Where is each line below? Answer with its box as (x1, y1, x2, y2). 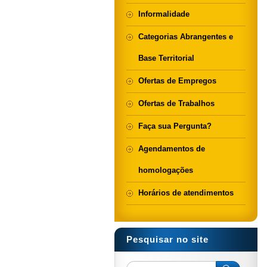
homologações (138, 166, 193, 175)
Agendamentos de (138, 144, 205, 153)
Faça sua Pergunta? (138, 122, 212, 131)
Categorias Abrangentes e (138, 32, 233, 41)
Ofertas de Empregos (138, 76, 216, 85)
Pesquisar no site (126, 234, 209, 244)
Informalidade (138, 10, 190, 18)
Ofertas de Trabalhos (138, 99, 215, 108)
